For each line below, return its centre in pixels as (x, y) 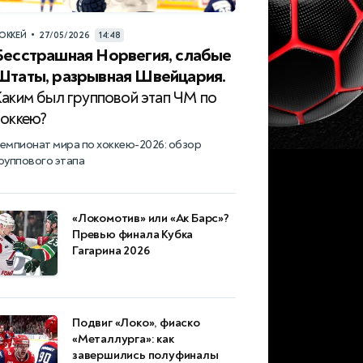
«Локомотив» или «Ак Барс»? (151, 219)
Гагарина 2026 (111, 251)
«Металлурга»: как (123, 340)
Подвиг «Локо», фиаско (136, 323)
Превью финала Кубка (133, 235)
